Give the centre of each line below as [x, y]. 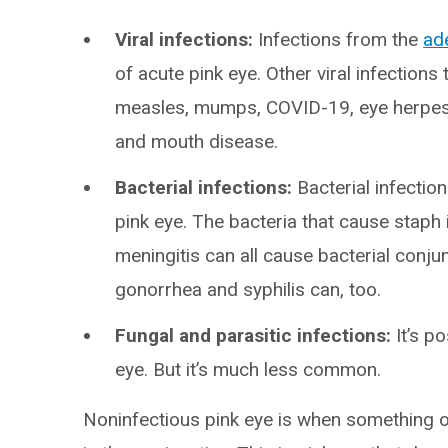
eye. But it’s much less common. [248, 369]
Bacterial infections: [204, 187]
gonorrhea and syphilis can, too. [248, 289]
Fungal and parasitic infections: [253, 335]
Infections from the [341, 39]
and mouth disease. [197, 141]
